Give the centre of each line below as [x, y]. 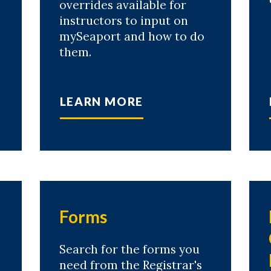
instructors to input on [123, 21]
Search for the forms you [129, 250]
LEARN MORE [101, 102]
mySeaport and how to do [132, 37]
